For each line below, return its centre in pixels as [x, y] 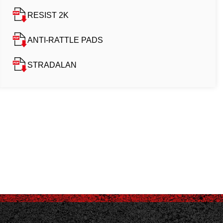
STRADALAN [52, 65]
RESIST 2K [48, 15]
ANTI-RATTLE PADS [65, 40]
